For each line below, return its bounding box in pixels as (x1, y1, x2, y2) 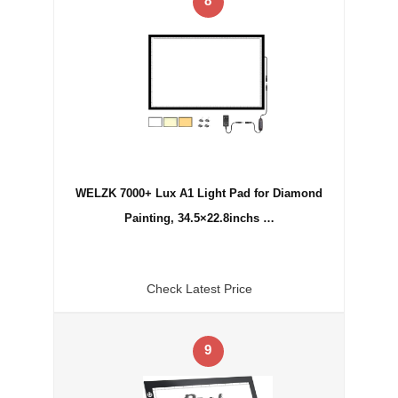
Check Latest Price (146, 282, 252, 297)
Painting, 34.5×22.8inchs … (123, 211, 275, 225)
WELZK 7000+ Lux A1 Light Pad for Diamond (76, 186, 322, 200)
